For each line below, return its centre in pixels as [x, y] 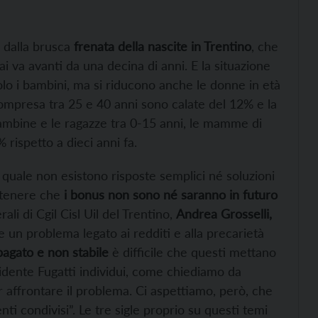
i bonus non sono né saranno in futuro [171, 194]
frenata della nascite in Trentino [163, 46]
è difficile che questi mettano [192, 252]
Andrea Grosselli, [224, 213]
